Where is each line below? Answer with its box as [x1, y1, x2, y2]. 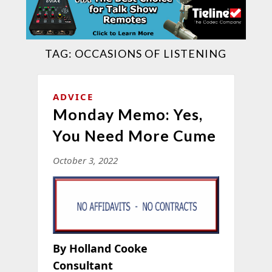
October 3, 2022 [52, 154, 118, 166]
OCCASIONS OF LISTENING [75, 46, 227, 60]
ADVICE [52, 90, 93, 103]
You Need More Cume [52, 126, 216, 144]
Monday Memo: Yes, [52, 104, 203, 123]
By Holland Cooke [52, 241, 148, 256]
